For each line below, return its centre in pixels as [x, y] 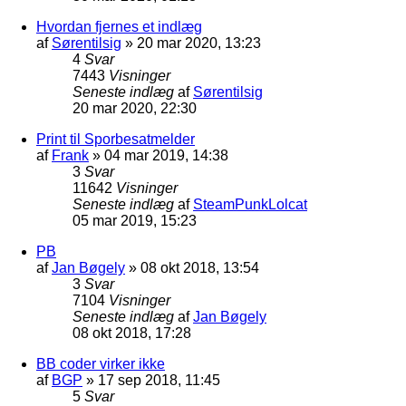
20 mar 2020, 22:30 [135, 108]
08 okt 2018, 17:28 [132, 333]
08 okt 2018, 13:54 [200, 267]
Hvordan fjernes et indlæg [119, 26]
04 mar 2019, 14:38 [166, 155]
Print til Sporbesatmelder [116, 139]
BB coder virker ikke [101, 363]
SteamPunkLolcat [250, 204]
